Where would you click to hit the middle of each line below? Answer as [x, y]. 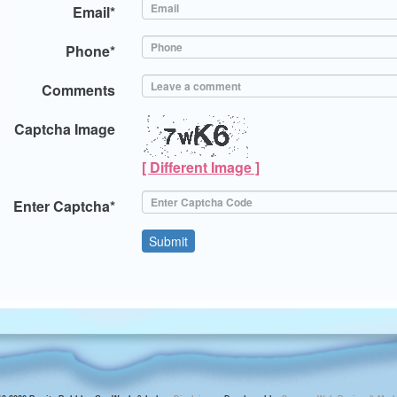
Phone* [91, 51]
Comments [79, 90]
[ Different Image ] [201, 167]
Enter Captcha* [65, 206]
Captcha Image [65, 129]
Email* [94, 12]
